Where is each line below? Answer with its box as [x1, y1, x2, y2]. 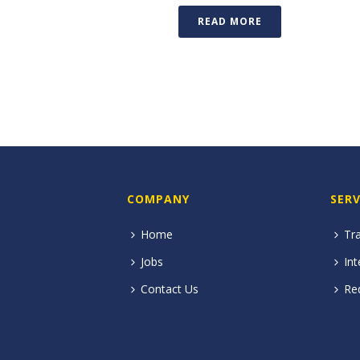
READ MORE [198, 14, 262, 29]
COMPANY [127, 191, 190, 207]
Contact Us [141, 281, 199, 297]
